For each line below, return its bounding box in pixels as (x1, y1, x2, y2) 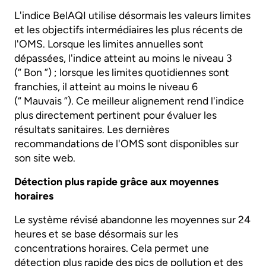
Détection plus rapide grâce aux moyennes (14, 175, 218, 188)
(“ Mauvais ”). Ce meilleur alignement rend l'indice (14, 94, 244, 107)
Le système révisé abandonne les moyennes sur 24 (14, 213, 251, 226)
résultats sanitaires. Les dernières (14, 122, 169, 135)
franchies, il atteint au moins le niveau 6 (14, 80, 198, 93)
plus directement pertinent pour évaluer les (14, 108, 217, 121)
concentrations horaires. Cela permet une (14, 241, 209, 254)
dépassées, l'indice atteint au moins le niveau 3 (14, 51, 232, 64)
